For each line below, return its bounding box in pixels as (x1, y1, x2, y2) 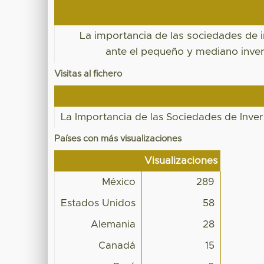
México (102, 177, 136, 187)
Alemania (91, 219, 136, 229)
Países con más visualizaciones (54, 134, 182, 143)
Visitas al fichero (54, 69, 123, 78)
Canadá (98, 240, 136, 250)
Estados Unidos (61, 198, 136, 208)
